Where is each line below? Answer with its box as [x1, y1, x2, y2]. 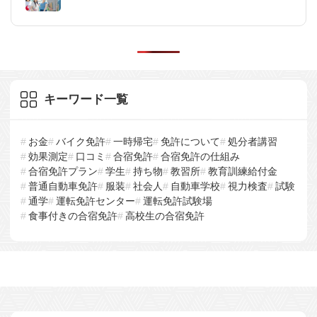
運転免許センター [56, 195, 135, 207]
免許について [161, 136, 220, 148]
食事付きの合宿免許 [28, 210, 117, 222]
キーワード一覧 [44, 93, 128, 107]
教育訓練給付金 [208, 166, 277, 178]
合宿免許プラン [28, 166, 98, 178]
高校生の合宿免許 [125, 210, 204, 222]
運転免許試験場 [143, 195, 212, 207]
